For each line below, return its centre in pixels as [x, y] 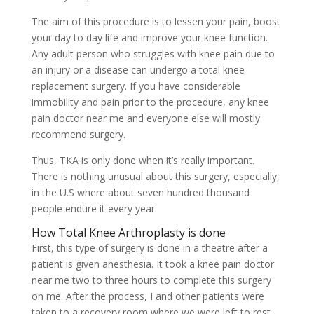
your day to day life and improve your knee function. [149, 37]
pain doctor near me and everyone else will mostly [145, 118]
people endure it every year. [94, 209]
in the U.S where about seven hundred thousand [140, 192]
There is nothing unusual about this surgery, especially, [155, 176]
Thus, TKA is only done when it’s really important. [143, 160]
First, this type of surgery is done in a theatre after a [149, 248]
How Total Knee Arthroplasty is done [128, 233]
